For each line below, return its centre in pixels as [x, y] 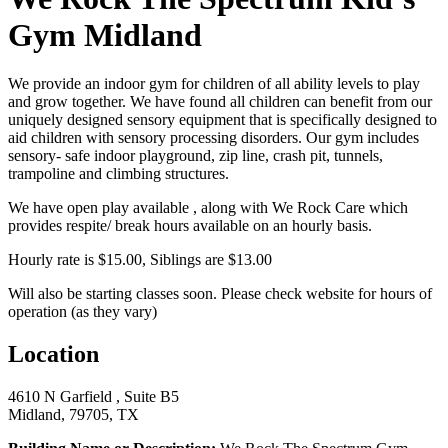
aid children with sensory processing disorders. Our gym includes [213, 138]
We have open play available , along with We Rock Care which [208, 208]
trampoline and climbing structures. [120, 174]
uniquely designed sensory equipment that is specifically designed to [222, 120]
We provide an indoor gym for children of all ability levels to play [214, 84]
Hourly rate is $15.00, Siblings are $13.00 [140, 260]
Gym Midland [105, 34]
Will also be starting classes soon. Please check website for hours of [220, 294]
